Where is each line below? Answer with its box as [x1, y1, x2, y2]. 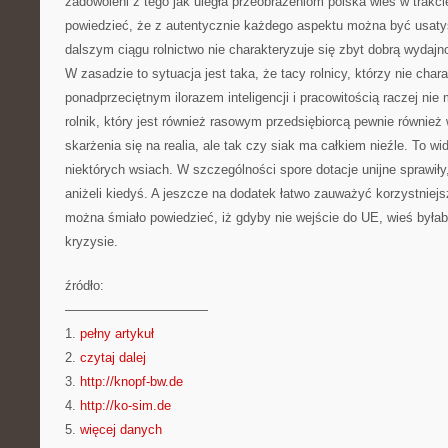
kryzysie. [65, 234, 118, 249]
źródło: [65, 278, 104, 293]
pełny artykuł [80, 326, 154, 341]
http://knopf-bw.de [80, 374, 183, 389]
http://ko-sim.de [80, 398, 171, 413]
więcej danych [80, 422, 162, 437]
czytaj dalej [80, 350, 146, 365]
